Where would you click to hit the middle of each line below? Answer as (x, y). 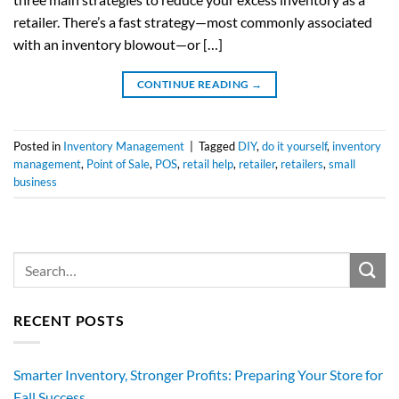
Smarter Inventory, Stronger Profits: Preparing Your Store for (198, 374)
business (35, 181)
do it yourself (294, 146)
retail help (208, 163)
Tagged (218, 146)
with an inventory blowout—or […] (118, 45)
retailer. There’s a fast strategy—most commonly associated (193, 22)
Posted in (38, 146)
